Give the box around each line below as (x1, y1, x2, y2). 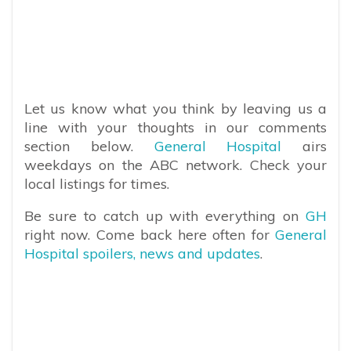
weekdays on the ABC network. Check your (24, 156, 327, 174)
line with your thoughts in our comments (24, 118, 327, 136)
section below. (24, 137, 154, 155)
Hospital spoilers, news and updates (24, 244, 260, 262)
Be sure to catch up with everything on (24, 207, 306, 225)
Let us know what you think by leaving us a (24, 100, 327, 118)
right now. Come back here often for (24, 226, 275, 244)
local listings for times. (24, 175, 169, 193)
